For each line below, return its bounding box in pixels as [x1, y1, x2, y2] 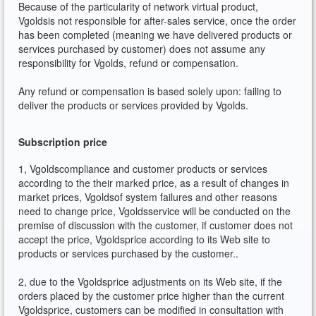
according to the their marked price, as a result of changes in [18, 176, 290, 190]
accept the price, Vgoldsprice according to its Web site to [18, 232, 271, 246]
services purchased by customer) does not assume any [18, 42, 266, 56]
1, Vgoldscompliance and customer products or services [18, 162, 268, 176]
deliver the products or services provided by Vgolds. [18, 98, 249, 112]
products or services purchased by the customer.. [18, 246, 239, 260]
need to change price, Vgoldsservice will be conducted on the [18, 204, 291, 218]
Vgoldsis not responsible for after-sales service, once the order [18, 13, 297, 28]
